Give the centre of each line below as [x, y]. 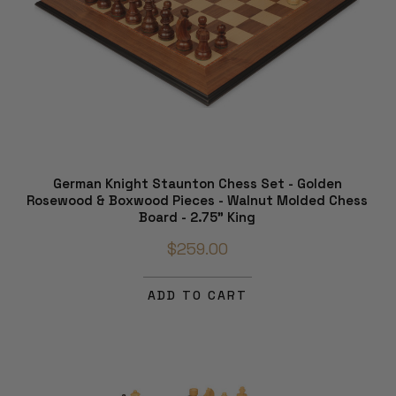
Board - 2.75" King [197, 217]
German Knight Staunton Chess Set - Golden [197, 184]
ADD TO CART [197, 296]
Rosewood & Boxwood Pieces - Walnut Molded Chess [197, 201]
